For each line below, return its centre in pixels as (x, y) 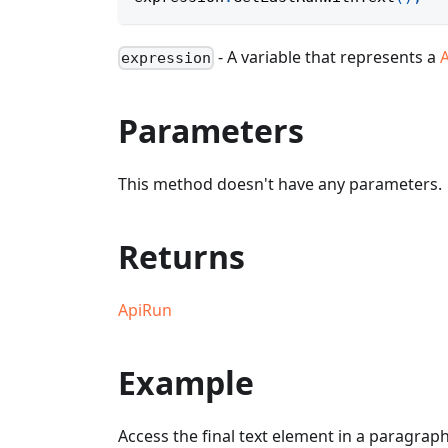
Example (186, 383)
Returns (181, 257)
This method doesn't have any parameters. (280, 184)
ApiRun (145, 310)
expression (166, 58)
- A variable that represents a (327, 57)
